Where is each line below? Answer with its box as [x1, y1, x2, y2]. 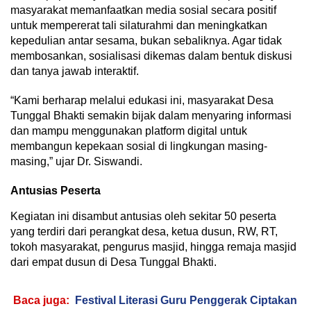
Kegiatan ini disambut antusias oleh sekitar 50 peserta [10, 210, 276, 223]
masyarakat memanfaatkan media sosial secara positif [10, 4, 276, 17]
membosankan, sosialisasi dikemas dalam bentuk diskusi [10, 50, 292, 62]
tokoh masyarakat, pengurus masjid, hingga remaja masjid [10, 241, 296, 253]
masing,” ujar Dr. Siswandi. [10, 155, 142, 168]
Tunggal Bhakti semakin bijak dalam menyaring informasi [10, 110, 292, 122]
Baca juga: [13, 294, 69, 307]
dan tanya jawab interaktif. [10, 65, 139, 78]
